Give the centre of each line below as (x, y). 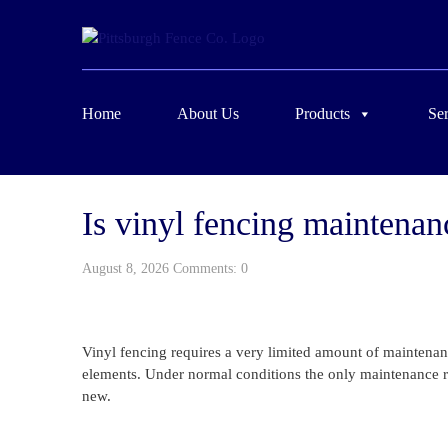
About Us (208, 113)
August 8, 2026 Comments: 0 (165, 268)
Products (322, 113)
